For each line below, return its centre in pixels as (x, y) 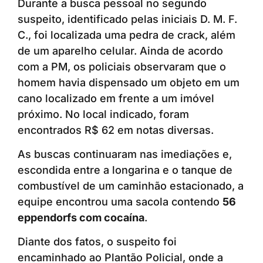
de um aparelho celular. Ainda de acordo (120, 50)
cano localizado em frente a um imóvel (116, 98)
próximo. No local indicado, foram (103, 114)
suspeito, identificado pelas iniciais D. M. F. (127, 19)
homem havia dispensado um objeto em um (129, 82)
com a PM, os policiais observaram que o (122, 66)
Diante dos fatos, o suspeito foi (97, 242)
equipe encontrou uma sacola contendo (120, 201)
